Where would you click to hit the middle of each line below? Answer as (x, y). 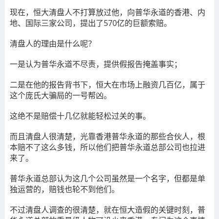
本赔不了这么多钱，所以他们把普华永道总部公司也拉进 (108, 147)
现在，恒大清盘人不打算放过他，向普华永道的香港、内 (108, 12)
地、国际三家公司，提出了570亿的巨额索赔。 (91, 23)
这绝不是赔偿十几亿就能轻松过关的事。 (80, 116)
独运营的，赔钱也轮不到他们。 (65, 189)
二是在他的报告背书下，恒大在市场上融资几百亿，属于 (108, 85)
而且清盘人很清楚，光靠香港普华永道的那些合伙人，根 (108, 136)
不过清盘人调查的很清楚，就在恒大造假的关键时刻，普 (108, 210)
